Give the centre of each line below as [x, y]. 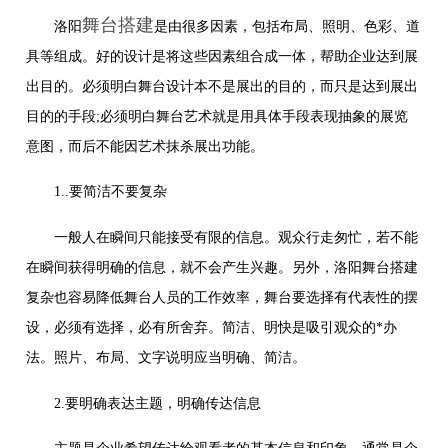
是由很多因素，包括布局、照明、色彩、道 [287, 26]
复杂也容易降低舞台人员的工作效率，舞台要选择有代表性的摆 [222, 298]
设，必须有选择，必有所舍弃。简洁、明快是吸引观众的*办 [212, 328]
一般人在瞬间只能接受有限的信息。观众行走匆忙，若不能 [222, 238]
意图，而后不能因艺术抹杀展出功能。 [145, 146]
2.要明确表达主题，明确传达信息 [144, 403]
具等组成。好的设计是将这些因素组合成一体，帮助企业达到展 [222, 56]
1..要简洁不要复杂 [97, 192]
